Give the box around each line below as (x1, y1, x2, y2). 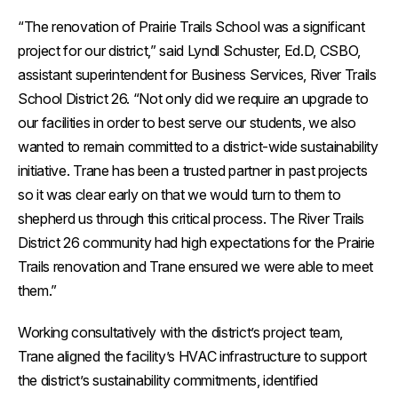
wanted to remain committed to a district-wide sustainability (18, 138, 378, 156)
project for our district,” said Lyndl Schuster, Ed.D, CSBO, (18, 42, 362, 60)
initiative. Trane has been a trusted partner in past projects (18, 162, 368, 180)
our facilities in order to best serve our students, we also (18, 114, 357, 132)
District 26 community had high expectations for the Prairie (18, 234, 376, 252)
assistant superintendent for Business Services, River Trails (18, 66, 377, 84)
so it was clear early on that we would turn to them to (18, 186, 341, 204)
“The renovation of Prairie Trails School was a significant (18, 18, 365, 36)
